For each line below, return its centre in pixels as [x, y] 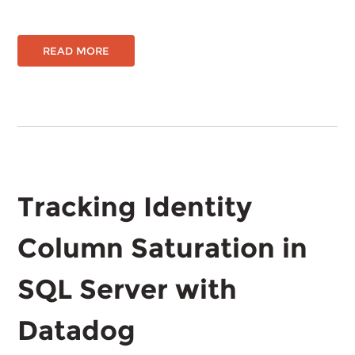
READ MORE [76, 51]
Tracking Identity [135, 207]
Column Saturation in [163, 248]
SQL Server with [128, 289]
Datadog [77, 330]
